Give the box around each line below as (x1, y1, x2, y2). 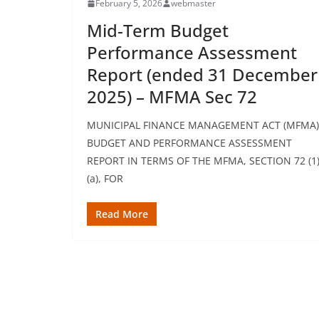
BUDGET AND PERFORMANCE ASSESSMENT (87, 136, 292, 150)
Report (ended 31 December (87, 63, 318, 86)
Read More (95, 207, 148, 221)
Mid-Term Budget (87, 19, 229, 42)
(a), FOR (87, 172, 123, 185)
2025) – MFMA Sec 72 (87, 85, 257, 108)
